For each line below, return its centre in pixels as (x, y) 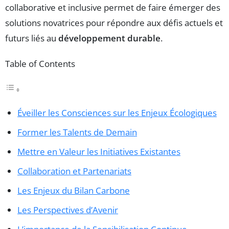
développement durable (109, 38)
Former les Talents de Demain (77, 132)
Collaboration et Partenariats (74, 171)
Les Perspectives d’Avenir (68, 210)
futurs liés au (32, 38)
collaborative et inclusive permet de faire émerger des (113, 7)
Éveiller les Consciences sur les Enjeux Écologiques (117, 113)
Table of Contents (40, 63)
